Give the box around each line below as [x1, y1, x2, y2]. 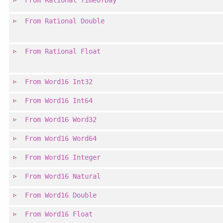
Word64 [73, 134, 97, 143]
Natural [73, 172, 101, 181]
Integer [73, 153, 101, 162]
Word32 [73, 115, 97, 124]
